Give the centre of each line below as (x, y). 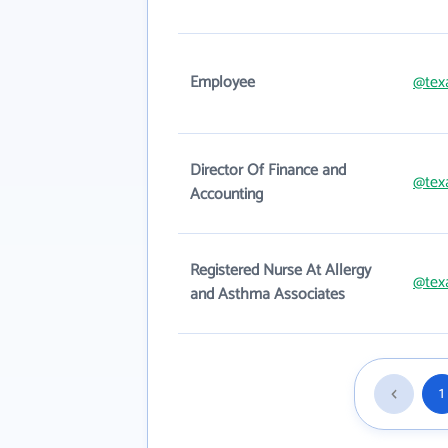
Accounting (226, 194)
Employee (222, 82)
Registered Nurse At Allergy (280, 270)
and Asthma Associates (267, 294)
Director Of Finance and (268, 170)
